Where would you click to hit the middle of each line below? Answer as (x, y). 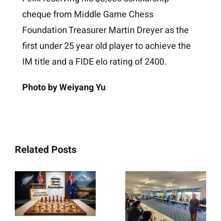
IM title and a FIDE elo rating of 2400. (94, 62)
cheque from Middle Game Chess (88, 14)
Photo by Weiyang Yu (64, 87)
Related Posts (46, 149)
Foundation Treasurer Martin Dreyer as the (105, 30)
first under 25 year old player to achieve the (106, 46)
